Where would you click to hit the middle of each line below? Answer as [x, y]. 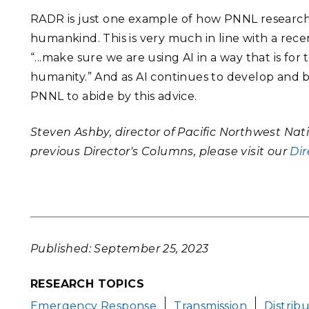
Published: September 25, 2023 [120, 249]
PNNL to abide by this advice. [114, 96]
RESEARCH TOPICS [87, 284]
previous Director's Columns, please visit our [160, 151]
